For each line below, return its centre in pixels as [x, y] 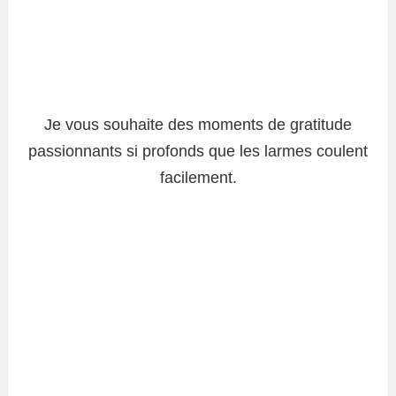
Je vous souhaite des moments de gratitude [198, 124]
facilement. [198, 177]
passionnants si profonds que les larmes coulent [198, 151]
